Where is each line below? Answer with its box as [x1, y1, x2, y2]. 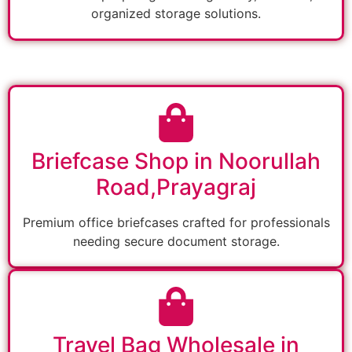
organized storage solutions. [91, 5, 261, 22]
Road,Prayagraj [96, 174, 256, 201]
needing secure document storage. [72, 233, 280, 250]
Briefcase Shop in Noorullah [31, 148, 321, 175]
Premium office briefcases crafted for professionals [22, 214, 330, 231]
